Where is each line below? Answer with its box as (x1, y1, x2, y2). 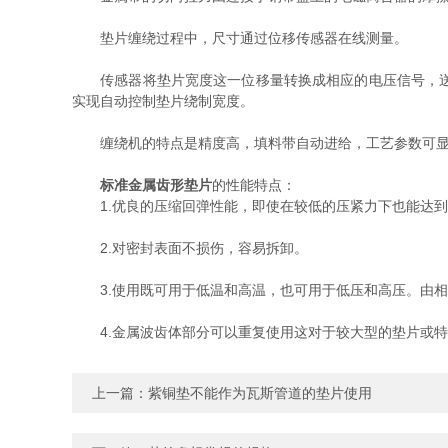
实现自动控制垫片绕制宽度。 (72, 93, 254, 109)
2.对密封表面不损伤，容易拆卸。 (72, 240, 308, 256)
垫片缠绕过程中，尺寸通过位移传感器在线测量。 (72, 30, 408, 46)
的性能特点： (212, 177, 296, 193)
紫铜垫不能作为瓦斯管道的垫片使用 (148, 385, 372, 401)
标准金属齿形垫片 (100, 177, 212, 193)
